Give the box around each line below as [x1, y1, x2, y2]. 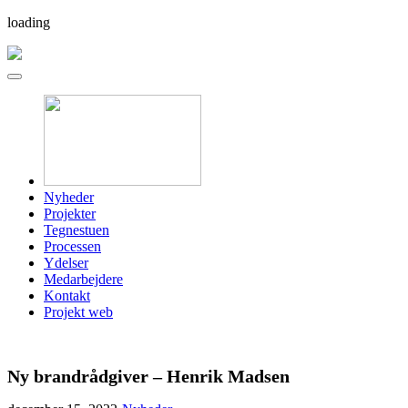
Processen [44, 239, 101, 254]
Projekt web [44, 304, 113, 320]
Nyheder [44, 189, 94, 205]
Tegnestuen [44, 222, 109, 238]
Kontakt [44, 288, 90, 303]
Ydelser [44, 255, 88, 270]
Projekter [44, 206, 96, 221]
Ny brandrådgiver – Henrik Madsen [7, 366, 290, 386]
